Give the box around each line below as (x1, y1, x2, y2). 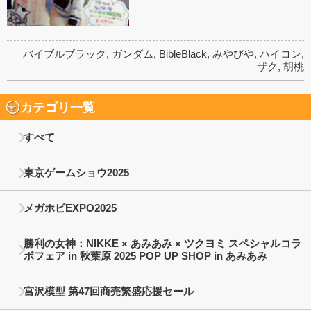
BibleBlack (159, 47, 207, 60)
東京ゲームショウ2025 (24, 167, 129, 179)
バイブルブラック (23, 47, 106, 60)
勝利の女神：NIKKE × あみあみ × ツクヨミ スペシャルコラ (24, 237, 301, 250)
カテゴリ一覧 (19, 100, 95, 115)
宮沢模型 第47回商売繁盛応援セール (24, 285, 194, 298)
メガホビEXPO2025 (24, 202, 117, 215)
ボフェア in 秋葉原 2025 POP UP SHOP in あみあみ (24, 250, 267, 262)
